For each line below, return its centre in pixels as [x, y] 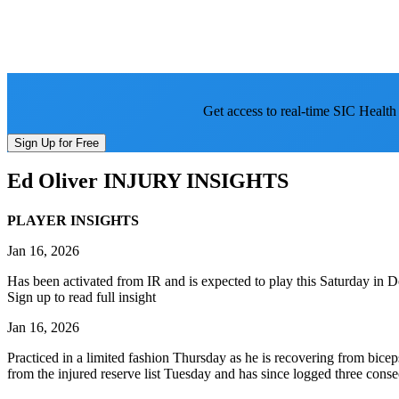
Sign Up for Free [57, 142]
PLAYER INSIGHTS [73, 220]
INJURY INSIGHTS [193, 181]
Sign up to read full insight [81, 297]
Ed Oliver [53, 181]
